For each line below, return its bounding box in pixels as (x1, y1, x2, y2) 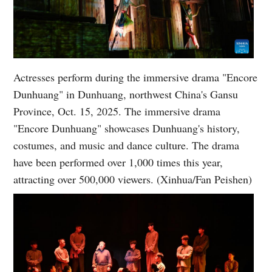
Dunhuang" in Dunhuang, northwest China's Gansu (13, 86, 239, 101)
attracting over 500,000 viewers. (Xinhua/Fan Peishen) (13, 171, 253, 186)
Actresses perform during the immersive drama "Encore (13, 69, 258, 84)
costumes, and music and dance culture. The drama (13, 137, 240, 152)
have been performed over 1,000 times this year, (13, 154, 223, 169)
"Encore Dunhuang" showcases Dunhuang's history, (13, 120, 240, 135)
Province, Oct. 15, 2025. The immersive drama (13, 103, 221, 118)
